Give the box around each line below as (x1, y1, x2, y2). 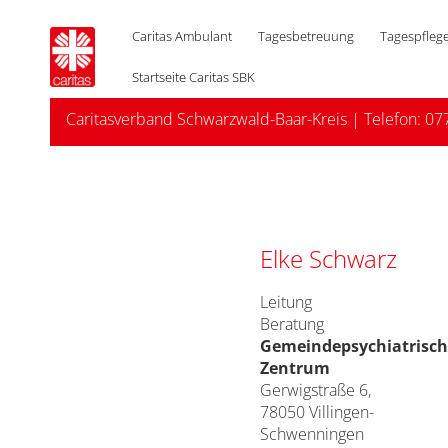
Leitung (260, 291, 312, 313)
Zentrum (260, 357, 330, 379)
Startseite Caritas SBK (132, 68, 256, 86)
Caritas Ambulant (132, 27, 233, 45)
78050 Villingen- (260, 401, 374, 423)
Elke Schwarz (260, 242, 397, 275)
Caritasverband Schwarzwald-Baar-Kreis (66, 108, 347, 130)
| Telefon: (347, 108, 425, 130)
